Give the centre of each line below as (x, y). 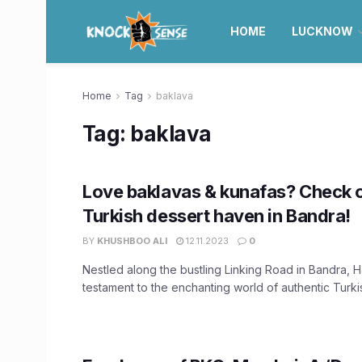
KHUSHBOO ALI (132, 241)
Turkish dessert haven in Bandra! (217, 216)
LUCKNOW (322, 31)
